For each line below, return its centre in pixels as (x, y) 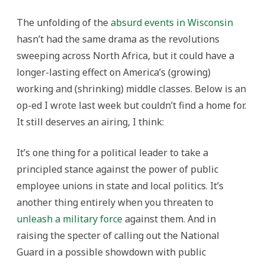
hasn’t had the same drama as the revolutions (118, 39)
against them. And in (169, 219)
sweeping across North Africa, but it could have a (125, 56)
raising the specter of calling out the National (118, 235)
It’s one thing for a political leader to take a (112, 153)
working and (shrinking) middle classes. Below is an (131, 89)
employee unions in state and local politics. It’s (120, 186)
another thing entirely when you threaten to (115, 202)
